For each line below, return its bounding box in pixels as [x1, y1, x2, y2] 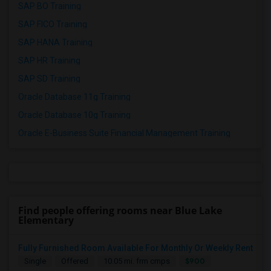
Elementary [18, 214, 74, 227]
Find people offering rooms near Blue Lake [18, 204, 222, 218]
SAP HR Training [18, 56, 80, 66]
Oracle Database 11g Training [18, 92, 131, 102]
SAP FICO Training [18, 19, 87, 30]
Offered [61, 256, 88, 266]
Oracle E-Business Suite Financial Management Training [18, 128, 230, 139]
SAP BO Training [18, 1, 81, 11]
